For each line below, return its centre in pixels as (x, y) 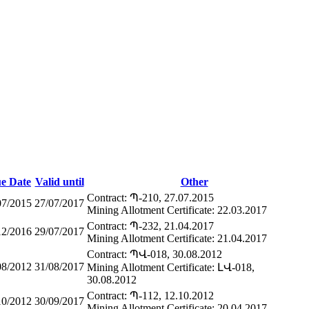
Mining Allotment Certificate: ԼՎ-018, (171, 267)
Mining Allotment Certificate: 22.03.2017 (177, 210)
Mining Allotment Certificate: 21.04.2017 (177, 238)
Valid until (59, 181)
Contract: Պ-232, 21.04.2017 (150, 226)
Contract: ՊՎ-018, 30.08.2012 (154, 254)
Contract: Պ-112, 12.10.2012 (150, 295)
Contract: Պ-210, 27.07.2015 (150, 197)
